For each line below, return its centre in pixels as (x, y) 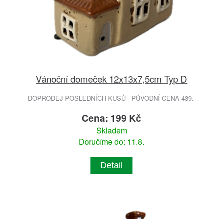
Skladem (111, 130)
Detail (112, 165)
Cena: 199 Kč (112, 118)
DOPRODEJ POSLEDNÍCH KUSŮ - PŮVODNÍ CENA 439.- (111, 98)
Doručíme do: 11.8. (112, 141)
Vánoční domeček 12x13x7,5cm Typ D (112, 78)
